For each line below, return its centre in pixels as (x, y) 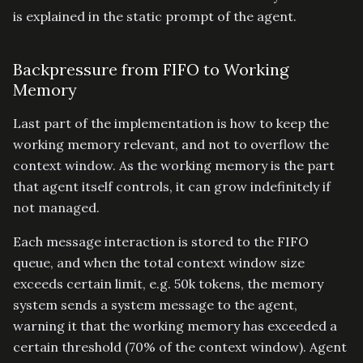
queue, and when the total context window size (159, 262)
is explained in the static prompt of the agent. (155, 16)
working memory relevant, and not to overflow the (171, 144)
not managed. (56, 207)
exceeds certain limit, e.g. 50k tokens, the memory (168, 283)
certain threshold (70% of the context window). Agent (180, 346)
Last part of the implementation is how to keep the (171, 123)
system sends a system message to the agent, (155, 304)
